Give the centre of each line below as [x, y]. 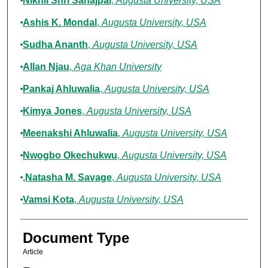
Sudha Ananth [55, 45]
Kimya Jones [52, 111]
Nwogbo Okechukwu [70, 156]
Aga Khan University [118, 67]
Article [33, 252]
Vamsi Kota [48, 200]
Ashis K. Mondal [60, 23]
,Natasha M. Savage [67, 178]
